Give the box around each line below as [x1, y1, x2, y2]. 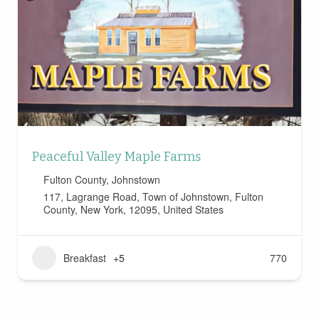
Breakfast [63, 251, 106, 266]
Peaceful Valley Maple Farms [31, 149, 201, 165]
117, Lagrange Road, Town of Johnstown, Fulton [43, 189, 263, 204]
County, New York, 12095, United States [43, 202, 224, 217]
